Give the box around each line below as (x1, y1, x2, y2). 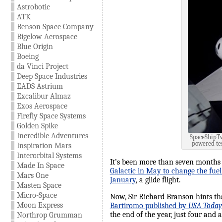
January (110, 175, 136, 185)
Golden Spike (16, 121, 58, 130)
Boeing (16, 52, 39, 61)
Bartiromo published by (110, 201, 188, 211)
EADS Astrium (16, 82, 63, 91)
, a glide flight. (135, 175, 180, 185)
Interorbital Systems (16, 151, 82, 160)
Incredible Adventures (16, 131, 88, 140)
